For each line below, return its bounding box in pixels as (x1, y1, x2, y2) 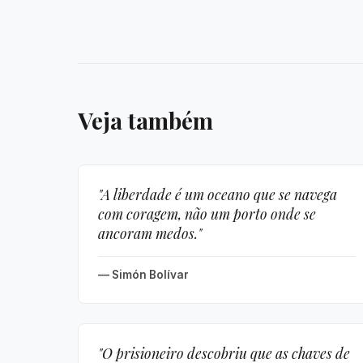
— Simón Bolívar (98, 268, 189, 281)
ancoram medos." (98, 224, 202, 242)
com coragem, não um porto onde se (98, 204, 316, 223)
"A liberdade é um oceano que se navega (98, 185, 337, 203)
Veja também (78, 105, 213, 135)
